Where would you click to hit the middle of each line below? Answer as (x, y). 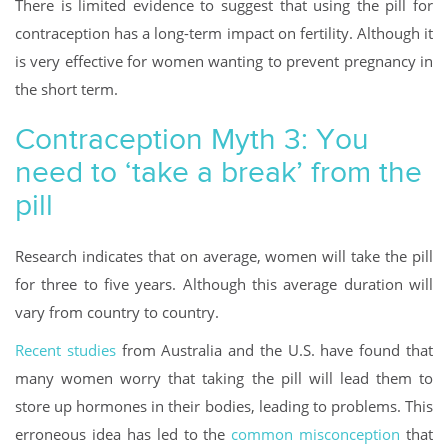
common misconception (316, 433)
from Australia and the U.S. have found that (274, 349)
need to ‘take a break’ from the (218, 171)
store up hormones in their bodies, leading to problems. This (224, 405)
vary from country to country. (117, 311)
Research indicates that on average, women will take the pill (224, 255)
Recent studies (65, 349)
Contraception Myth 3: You (192, 138)
